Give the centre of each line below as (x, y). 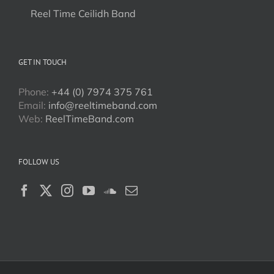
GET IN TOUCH (43, 62)
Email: (33, 105)
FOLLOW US (39, 162)
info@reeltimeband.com (103, 105)
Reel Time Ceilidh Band (83, 13)
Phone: (35, 92)
